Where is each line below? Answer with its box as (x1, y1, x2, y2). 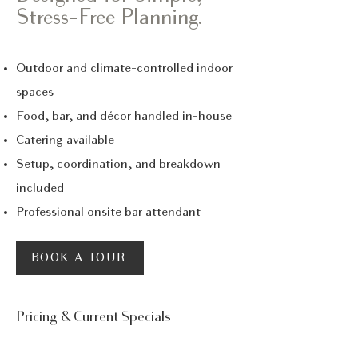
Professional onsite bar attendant (16, 206, 201, 220)
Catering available (16, 134, 114, 148)
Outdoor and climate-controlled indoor (16, 62, 233, 76)
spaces (16, 86, 54, 100)
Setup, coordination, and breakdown (16, 158, 221, 172)
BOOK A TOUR (30, 251, 126, 265)
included (16, 182, 64, 196)
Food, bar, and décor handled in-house (16, 110, 232, 124)
